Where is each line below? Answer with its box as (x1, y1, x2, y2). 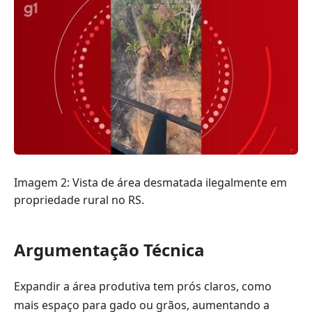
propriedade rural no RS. (14, 192, 144, 208)
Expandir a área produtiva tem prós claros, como (14, 278, 272, 294)
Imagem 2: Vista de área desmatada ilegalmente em (14, 175, 287, 191)
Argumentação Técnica (14, 238, 205, 262)
